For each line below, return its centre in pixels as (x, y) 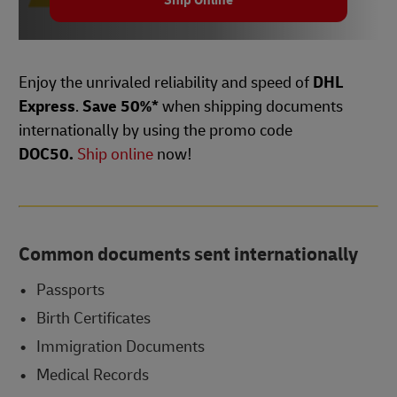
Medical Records (92, 375)
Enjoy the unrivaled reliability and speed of (166, 83)
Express (47, 107)
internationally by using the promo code (156, 131)
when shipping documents (251, 107)
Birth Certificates (93, 318)
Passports (70, 290)
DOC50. (46, 155)
